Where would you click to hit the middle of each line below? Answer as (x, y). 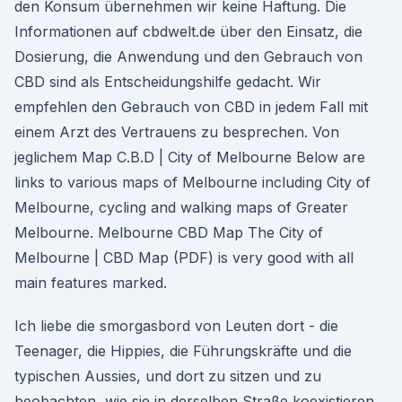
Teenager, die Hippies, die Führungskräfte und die (183, 351)
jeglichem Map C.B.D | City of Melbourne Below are (190, 157)
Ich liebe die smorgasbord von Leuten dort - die (176, 326)
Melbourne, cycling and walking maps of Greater (181, 207)
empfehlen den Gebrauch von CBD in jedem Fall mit (191, 107)
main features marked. (91, 283)
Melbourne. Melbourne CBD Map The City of (169, 232)
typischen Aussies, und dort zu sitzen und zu (168, 376)
